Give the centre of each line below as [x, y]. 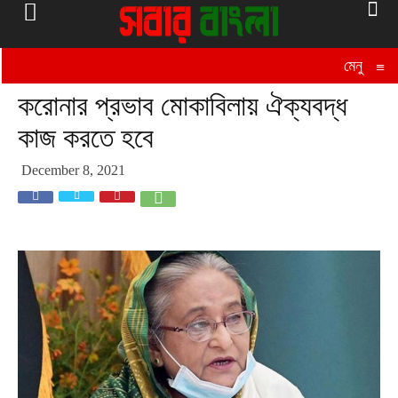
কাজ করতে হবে [86, 138]
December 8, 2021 [73, 170]
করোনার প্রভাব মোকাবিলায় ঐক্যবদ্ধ [183, 106]
